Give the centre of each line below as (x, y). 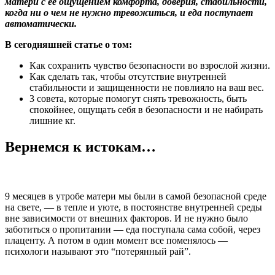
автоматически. (41, 23)
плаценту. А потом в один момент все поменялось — (116, 240)
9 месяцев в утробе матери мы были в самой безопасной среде (136, 196)
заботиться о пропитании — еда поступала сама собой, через (133, 229)
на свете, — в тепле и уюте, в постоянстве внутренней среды (134, 207)
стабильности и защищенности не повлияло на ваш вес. (147, 87)
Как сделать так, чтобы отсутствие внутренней (128, 76)
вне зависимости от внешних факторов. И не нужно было (126, 218)
